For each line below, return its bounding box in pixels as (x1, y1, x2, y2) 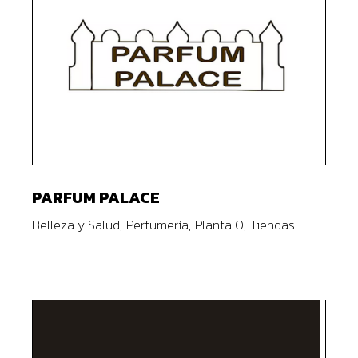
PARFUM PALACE (32, 185, 161, 209)
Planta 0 (195, 215, 245, 234)
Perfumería (126, 215, 189, 234)
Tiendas (250, 215, 296, 234)
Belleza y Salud (32, 215, 121, 234)
